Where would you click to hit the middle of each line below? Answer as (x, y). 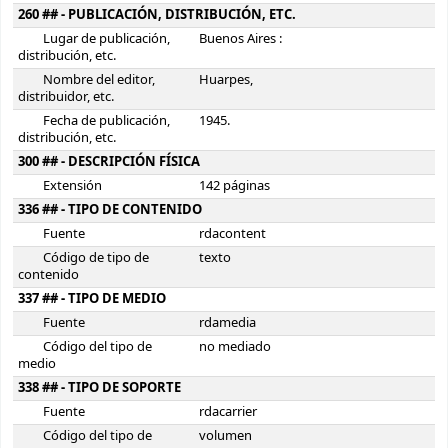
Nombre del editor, (99, 80)
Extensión (73, 186)
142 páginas (234, 186)
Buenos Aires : (240, 39)
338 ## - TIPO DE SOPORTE (99, 388)
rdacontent (232, 234)
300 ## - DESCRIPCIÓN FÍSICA (109, 162)
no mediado (235, 347)
